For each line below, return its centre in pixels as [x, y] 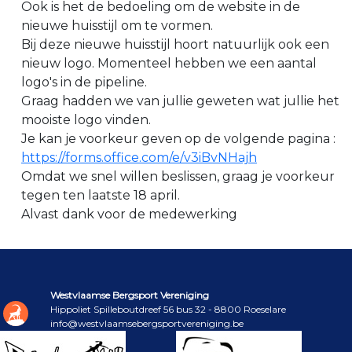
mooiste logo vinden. [86, 120]
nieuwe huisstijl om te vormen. [117, 26]
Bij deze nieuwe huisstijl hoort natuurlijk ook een [175, 45]
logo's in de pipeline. [84, 82]
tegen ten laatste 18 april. [101, 196]
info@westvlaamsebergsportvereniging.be [147, 324]
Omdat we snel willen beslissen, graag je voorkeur [178, 177]
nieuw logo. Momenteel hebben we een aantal [169, 64]
